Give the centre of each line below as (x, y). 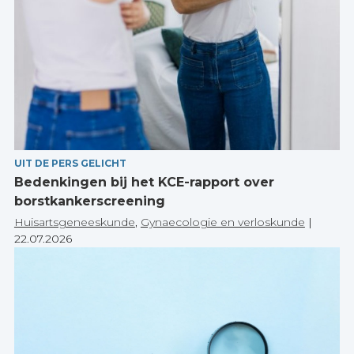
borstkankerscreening (89, 201)
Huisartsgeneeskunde (74, 222)
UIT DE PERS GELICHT (70, 163)
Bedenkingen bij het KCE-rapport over (144, 182)
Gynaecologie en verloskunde (222, 222)
